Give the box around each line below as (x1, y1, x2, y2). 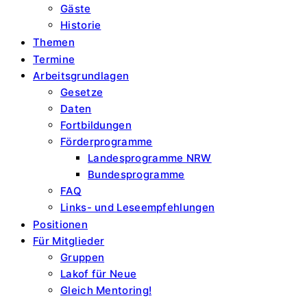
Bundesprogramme (88, 168, 185, 181)
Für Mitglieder (33, 234, 105, 247)
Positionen (33, 218, 88, 231)
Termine (33, 53, 75, 66)
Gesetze (60, 86, 103, 99)
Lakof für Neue (60, 267, 137, 280)
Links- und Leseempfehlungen (60, 201, 215, 214)
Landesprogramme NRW (88, 151, 212, 164)
